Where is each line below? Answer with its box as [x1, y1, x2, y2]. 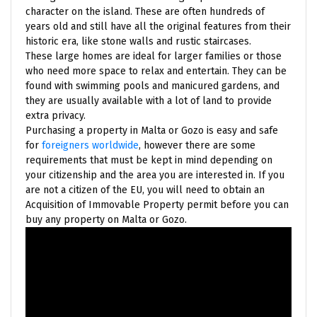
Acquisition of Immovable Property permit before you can [25, 198, 289, 211]
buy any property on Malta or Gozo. [25, 213, 187, 226]
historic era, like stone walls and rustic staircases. [25, 35, 251, 47]
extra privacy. [25, 109, 86, 122]
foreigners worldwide [42, 139, 139, 151]
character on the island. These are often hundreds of [25, 5, 265, 18]
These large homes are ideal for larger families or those [25, 50, 282, 62]
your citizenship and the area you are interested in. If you [25, 168, 284, 181]
